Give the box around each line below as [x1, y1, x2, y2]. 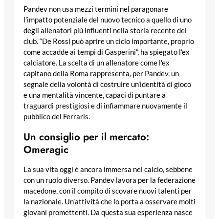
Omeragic [23, 142, 68, 157]
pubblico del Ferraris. [23, 112, 90, 121]
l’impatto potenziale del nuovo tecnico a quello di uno [23, 15, 192, 24]
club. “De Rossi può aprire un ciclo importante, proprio [23, 37, 194, 45]
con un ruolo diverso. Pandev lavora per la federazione [23, 176, 196, 185]
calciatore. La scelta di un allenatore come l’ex [23, 58, 170, 67]
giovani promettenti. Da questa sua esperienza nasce [23, 208, 193, 217]
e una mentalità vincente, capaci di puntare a [23, 90, 166, 99]
